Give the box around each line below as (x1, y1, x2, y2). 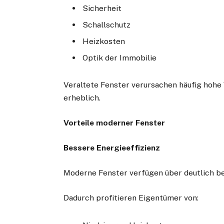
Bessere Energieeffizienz (63, 143, 160, 153)
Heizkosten (82, 36, 125, 46)
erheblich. (63, 92, 101, 102)
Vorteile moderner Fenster (63, 117, 165, 127)
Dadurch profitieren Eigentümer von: (63, 193, 199, 203)
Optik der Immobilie (82, 52, 157, 62)
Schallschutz (82, 19, 131, 29)
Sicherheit (82, 3, 122, 13)
